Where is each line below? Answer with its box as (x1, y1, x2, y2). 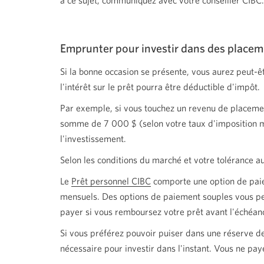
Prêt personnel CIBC (71, 176, 151, 186)
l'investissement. (60, 133, 126, 144)
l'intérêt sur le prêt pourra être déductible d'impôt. (60, 81, 260, 92)
